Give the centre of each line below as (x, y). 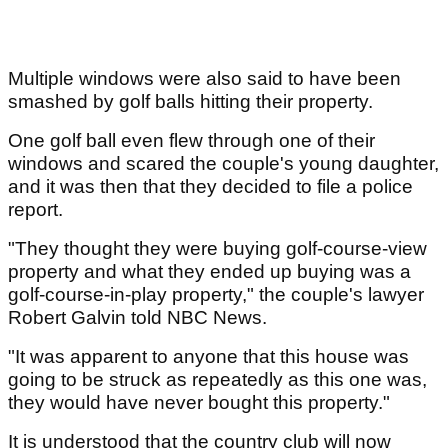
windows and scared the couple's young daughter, (223, 164)
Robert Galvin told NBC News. (137, 318)
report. (38, 210)
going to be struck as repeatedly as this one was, (217, 380)
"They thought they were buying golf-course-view (217, 249)
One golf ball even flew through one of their (191, 141)
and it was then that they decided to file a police (210, 187)
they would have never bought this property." (199, 403)
